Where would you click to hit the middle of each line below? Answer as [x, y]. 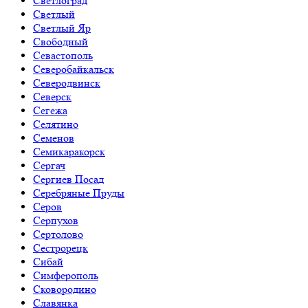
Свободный [60, 42]
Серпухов [56, 220]
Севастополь [63, 55]
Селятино [56, 124]
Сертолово [58, 234]
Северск [52, 97]
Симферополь [66, 275]
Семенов [54, 138]
